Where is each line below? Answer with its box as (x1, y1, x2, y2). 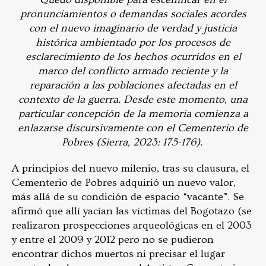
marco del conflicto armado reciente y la (38, 64, 228, 77)
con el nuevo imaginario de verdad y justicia (29, 21, 237, 34)
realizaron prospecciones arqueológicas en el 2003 (12, 218, 252, 232)
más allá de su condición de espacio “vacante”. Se (12, 190, 244, 203)
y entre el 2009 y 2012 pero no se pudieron (12, 233, 214, 246)
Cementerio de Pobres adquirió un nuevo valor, (12, 176, 236, 189)
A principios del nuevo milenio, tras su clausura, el (12, 161, 249, 175)
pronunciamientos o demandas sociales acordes (20, 7, 246, 20)
